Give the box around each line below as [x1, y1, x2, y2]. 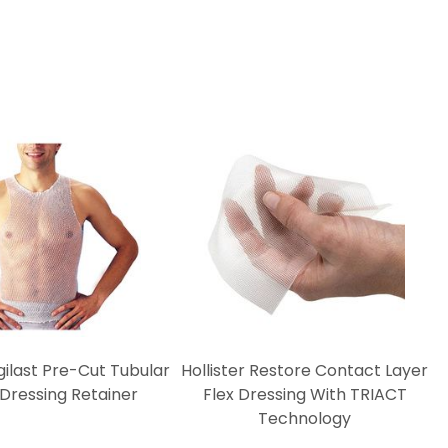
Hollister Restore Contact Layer [181, 359, 429, 383]
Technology [258, 407, 352, 431]
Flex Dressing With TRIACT [202, 383, 407, 407]
